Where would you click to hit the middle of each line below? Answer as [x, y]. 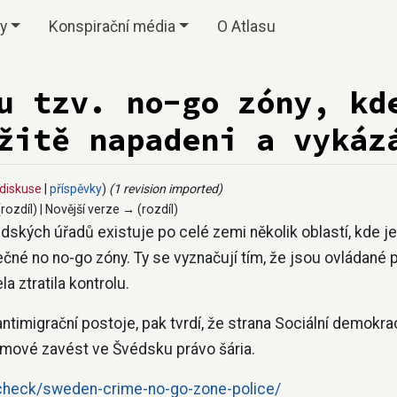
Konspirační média [112, 27]
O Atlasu [246, 27]
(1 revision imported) [166, 188]
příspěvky [76, 188]
